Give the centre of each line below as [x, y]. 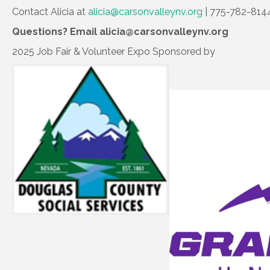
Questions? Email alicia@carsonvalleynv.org [120, 32]
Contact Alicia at [50, 12]
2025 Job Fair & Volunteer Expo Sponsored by [114, 52]
